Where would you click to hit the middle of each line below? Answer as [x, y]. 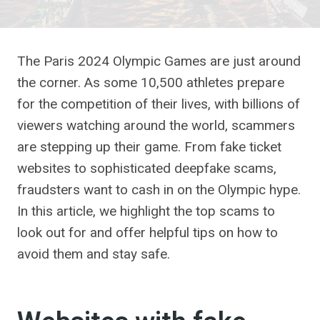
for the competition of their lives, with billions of [159, 104]
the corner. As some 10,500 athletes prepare [151, 82]
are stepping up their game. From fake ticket [149, 147]
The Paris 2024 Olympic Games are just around [159, 61]
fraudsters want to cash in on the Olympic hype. [159, 190]
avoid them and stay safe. [94, 254]
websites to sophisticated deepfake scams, [147, 168]
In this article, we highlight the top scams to [146, 211]
